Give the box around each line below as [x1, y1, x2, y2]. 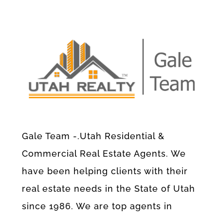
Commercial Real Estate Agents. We [21, 148, 186, 159]
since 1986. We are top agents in [21, 200, 172, 211]
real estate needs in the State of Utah [21, 183, 195, 194]
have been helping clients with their [21, 165, 188, 176]
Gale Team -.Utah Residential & [21, 130, 164, 141]
